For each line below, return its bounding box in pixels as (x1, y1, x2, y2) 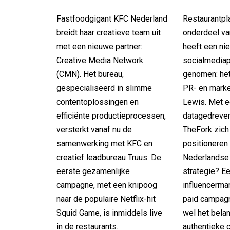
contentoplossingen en (56, 97, 139, 107)
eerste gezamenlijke (56, 166, 130, 176)
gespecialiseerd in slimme (56, 83, 152, 93)
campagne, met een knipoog (56, 180, 157, 190)
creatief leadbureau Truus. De (56, 152, 161, 162)
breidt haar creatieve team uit (56, 27, 161, 37)
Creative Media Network (56, 55, 143, 65)
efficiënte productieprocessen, (56, 110, 166, 121)
